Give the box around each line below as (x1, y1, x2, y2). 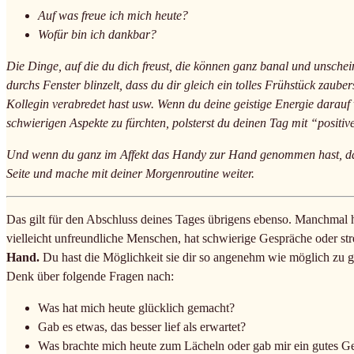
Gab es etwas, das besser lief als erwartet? (38, 319, 246, 333)
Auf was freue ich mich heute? (38, 8, 188, 22)
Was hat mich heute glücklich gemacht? (38, 300, 235, 314)
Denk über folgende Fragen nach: (6, 269, 174, 283)
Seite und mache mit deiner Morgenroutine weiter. (6, 166, 254, 180)
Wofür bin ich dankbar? (38, 27, 156, 41)
